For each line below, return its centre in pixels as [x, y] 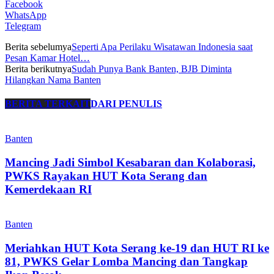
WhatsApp [26, 15]
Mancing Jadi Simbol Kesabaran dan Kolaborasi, [130, 163]
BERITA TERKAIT [48, 104]
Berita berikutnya [38, 68]
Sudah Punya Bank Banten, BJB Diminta [152, 68]
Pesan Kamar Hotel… [47, 57]
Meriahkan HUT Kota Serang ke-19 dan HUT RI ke [137, 248]
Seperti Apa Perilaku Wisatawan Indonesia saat [162, 46]
